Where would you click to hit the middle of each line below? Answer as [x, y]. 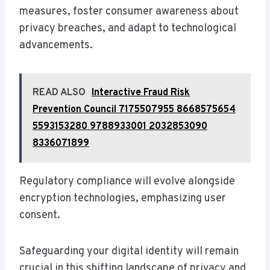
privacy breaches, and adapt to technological [128, 29]
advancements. [56, 46]
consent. [40, 216]
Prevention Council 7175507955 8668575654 [134, 110]
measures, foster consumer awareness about [129, 12]
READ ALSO [59, 93]
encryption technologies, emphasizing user [123, 199]
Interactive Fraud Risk [141, 93]
